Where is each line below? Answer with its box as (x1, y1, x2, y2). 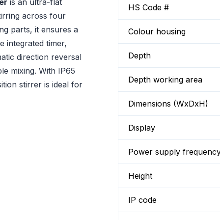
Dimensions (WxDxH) (128, 99, 208, 109)
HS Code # (128, 2, 169, 12)
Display (128, 123, 155, 133)
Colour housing (128, 27, 186, 36)
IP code (128, 195, 157, 205)
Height (128, 171, 152, 181)
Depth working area (128, 75, 202, 84)
